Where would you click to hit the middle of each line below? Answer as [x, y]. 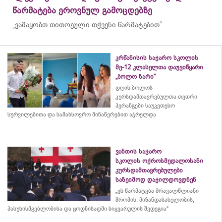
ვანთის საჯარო [139, 151]
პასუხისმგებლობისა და [40, 208]
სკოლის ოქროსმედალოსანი [159, 161]
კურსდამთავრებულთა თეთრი [156, 96]
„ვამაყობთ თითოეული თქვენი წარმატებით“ [87, 24]
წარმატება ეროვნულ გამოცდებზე [82, 10]
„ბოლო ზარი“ [137, 76]
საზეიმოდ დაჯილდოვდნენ [156, 179]
